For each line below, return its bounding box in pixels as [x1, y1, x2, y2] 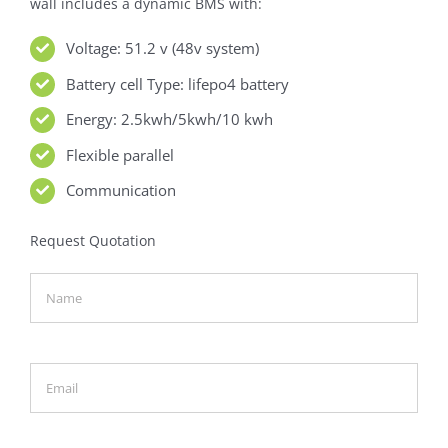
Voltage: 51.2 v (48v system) [65, 38, 259, 58]
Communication [65, 180, 176, 200]
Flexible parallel [65, 144, 174, 165]
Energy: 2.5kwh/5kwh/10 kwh [65, 109, 273, 129]
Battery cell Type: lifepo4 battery [65, 73, 289, 94]
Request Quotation [29, 231, 156, 251]
